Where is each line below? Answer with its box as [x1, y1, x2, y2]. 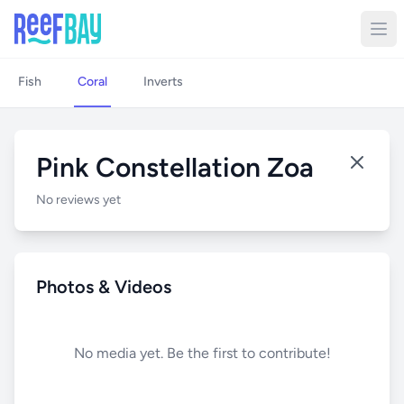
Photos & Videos [36, 276, 171, 298]
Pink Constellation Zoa [36, 151, 314, 184]
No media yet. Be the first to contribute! [73, 344, 331, 362]
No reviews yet [36, 192, 121, 207]
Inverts [143, 74, 183, 89]
